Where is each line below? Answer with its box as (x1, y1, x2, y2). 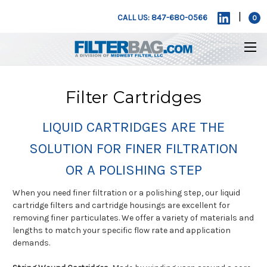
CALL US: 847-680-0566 (117, 13, 208, 23)
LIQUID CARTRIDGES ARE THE (42, 118, 225, 135)
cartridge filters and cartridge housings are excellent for (13, 200, 230, 210)
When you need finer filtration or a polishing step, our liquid (13, 187, 240, 198)
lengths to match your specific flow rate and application (13, 225, 231, 235)
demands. (13, 237, 50, 248)
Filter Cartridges (65, 86, 202, 107)
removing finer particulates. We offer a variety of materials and (13, 212, 254, 223)
